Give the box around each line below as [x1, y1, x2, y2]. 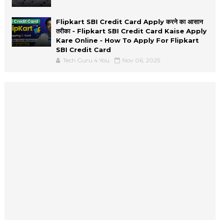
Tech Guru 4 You [62, 56, 110, 64]
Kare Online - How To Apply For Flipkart [55, 36, 199, 44]
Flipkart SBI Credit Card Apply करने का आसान [55, 18, 203, 26]
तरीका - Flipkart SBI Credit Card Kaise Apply [55, 27, 207, 35]
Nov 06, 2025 [122, 56, 160, 64]
